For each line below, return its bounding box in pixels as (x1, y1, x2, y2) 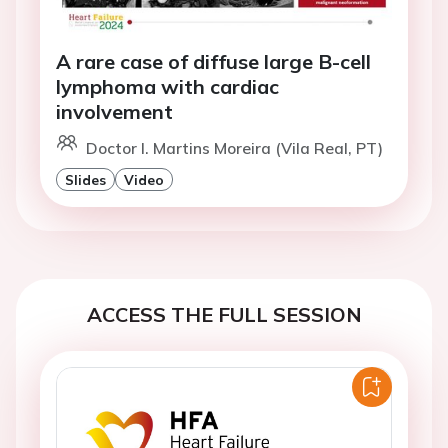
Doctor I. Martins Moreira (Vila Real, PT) (86, 138, 383, 159)
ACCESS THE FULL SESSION (86, 302, 362, 328)
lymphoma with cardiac (56, 74, 279, 100)
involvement (56, 99, 173, 125)
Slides (65, 171, 106, 189)
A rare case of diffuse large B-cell (56, 49, 371, 75)
